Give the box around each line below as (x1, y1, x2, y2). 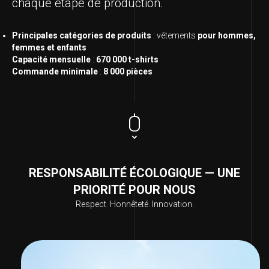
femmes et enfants (12, 43, 86, 53)
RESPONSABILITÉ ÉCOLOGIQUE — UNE (29, 166, 240, 181)
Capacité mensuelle (12, 55, 91, 65)
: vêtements (151, 31, 198, 41)
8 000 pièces (103, 67, 153, 77)
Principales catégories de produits (12, 31, 151, 41)
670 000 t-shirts (96, 55, 159, 65)
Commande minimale (12, 67, 98, 77)
